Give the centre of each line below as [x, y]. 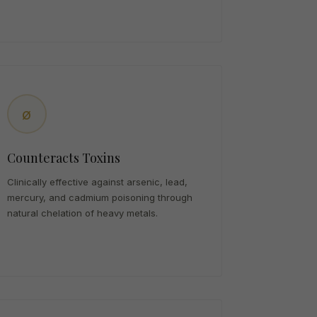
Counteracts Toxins [63, 158]
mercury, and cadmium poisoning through [99, 197]
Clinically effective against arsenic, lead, [97, 182]
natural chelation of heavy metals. [82, 213]
